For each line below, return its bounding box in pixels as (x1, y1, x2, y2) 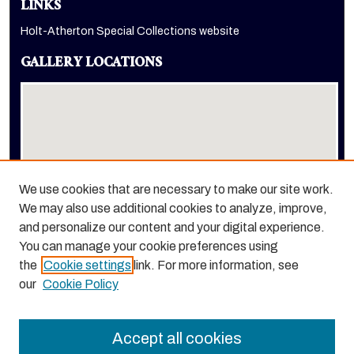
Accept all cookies (112, 330, 242, 347)
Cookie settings (43, 258, 131, 272)
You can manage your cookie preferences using (19, 239, 278, 253)
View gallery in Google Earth (21, 231, 163, 243)
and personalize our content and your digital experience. (19, 220, 325, 234)
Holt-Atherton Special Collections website (21, 24, 240, 37)
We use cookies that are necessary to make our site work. (19, 183, 333, 196)
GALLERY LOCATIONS (21, 51, 163, 77)
